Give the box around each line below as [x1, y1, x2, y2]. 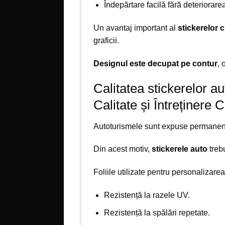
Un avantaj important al [93, 24, 178, 33]
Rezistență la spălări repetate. [103, 208, 210, 217]
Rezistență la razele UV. [103, 190, 190, 199]
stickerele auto [152, 145, 207, 154]
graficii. [93, 36, 119, 45]
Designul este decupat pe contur [93, 59, 217, 68]
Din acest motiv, [93, 145, 152, 154]
